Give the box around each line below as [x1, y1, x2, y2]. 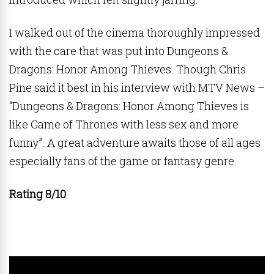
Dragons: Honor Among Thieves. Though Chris [9, 62, 246, 76]
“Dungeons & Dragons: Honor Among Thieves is [9, 98, 249, 113]
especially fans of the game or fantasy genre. [9, 154, 239, 168]
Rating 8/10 [9, 187, 68, 201]
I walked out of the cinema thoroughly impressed [9, 25, 260, 40]
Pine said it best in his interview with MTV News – [9, 80, 265, 95]
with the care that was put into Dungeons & [9, 43, 228, 58]
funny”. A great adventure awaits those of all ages [9, 135, 261, 150]
